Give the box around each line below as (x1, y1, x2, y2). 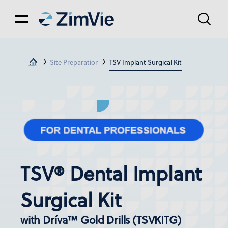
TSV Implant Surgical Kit (109, 56, 182, 67)
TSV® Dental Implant (20, 158, 202, 188)
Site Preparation (49, 56, 99, 67)
